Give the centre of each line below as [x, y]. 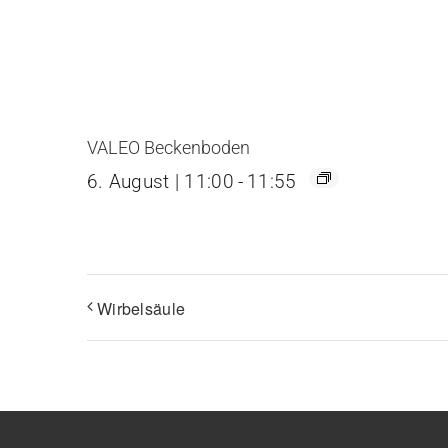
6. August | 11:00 [160, 181]
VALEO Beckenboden [168, 147]
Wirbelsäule [141, 308]
